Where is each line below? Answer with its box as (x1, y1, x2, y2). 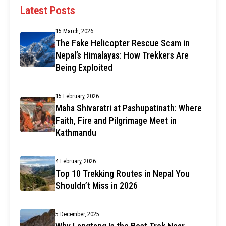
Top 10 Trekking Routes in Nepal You (55, 168, 190, 179)
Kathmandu (55, 127, 96, 138)
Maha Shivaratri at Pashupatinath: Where (55, 103, 202, 114)
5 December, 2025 (55, 211, 99, 218)
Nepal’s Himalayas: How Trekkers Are (55, 50, 189, 61)
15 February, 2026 (55, 93, 99, 100)
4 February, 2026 (55, 158, 96, 165)
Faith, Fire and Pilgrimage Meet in (55, 115, 177, 126)
